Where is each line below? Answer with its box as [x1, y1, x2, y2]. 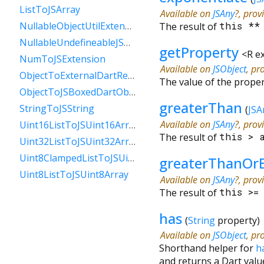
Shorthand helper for [159, 241, 256, 255]
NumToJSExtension [19, 52, 105, 65]
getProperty [159, 42, 239, 62]
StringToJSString [19, 102, 94, 115]
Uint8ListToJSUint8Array [19, 168, 128, 181]
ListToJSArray [19, 3, 80, 16]
